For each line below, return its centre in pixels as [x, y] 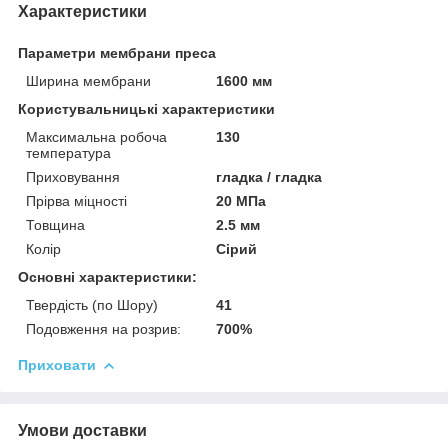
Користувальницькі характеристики [146, 108]
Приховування [73, 176]
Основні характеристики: [107, 276]
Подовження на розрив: [103, 328]
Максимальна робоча [96, 136]
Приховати [57, 364]
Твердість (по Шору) [92, 304]
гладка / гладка [269, 176]
